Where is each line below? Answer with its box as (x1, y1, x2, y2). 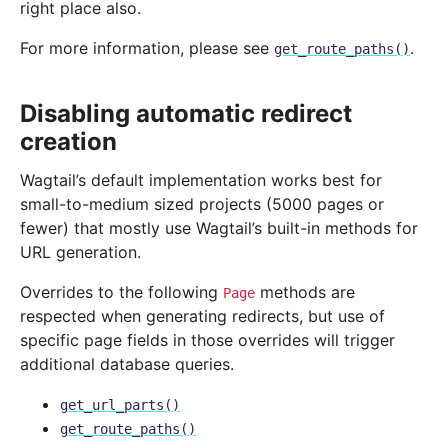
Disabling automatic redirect (20, 99, 352, 129)
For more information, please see (20, 38, 274, 59)
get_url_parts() (60, 397, 180, 414)
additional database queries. (20, 354, 234, 375)
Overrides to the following (20, 282, 223, 303)
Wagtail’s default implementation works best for (20, 170, 382, 191)
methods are (255, 282, 355, 303)
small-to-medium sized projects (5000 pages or (20, 194, 384, 215)
